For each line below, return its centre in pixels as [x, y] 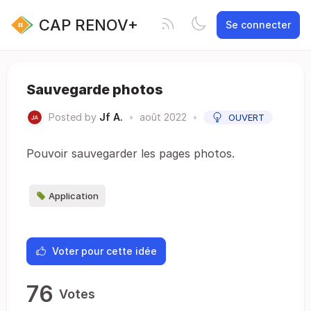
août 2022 [163, 117]
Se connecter [258, 25]
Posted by [73, 117]
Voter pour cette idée [104, 251]
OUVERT [246, 117]
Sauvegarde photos [95, 90]
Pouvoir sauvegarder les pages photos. [131, 153]
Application [74, 196]
